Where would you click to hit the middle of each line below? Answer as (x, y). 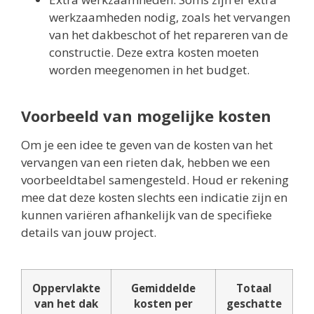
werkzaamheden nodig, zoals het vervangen (170, 18)
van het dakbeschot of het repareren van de (169, 35)
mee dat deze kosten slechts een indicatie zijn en (154, 198)
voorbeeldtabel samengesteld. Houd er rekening (155, 180)
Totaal (254, 288)
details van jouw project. (89, 233)
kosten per (163, 304)
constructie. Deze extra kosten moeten (154, 53)
